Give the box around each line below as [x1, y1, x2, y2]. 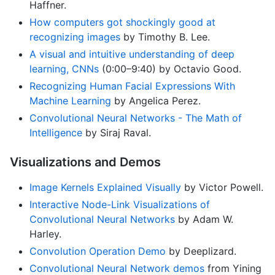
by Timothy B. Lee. [120, 30, 210, 43]
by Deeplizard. [166, 244, 236, 257]
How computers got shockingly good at [29, 15, 215, 28]
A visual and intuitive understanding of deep [29, 47, 234, 60]
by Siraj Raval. [82, 126, 151, 139]
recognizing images [29, 30, 120, 43]
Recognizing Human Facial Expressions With [29, 79, 235, 92]
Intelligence [29, 126, 82, 139]
